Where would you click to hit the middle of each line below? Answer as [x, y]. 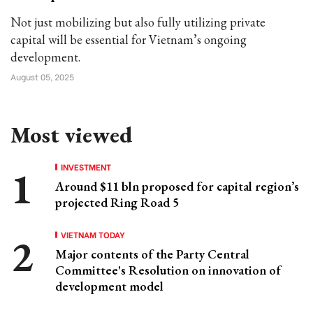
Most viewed [71, 135]
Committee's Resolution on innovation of [168, 270]
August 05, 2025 [42, 77]
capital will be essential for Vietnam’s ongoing [129, 39]
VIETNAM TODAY [93, 234]
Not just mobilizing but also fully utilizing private [138, 22]
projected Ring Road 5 [117, 202]
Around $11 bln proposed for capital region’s [177, 186]
